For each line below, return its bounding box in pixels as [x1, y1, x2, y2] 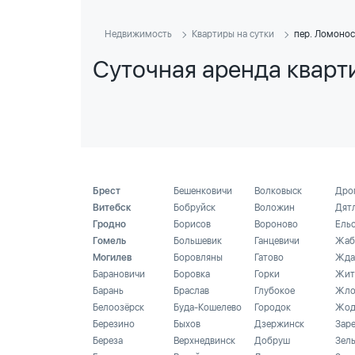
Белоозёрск [93, 302, 144, 313]
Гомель [93, 235, 126, 246]
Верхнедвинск [174, 335, 235, 346]
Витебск [93, 202, 132, 213]
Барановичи [93, 269, 145, 280]
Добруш [254, 335, 290, 346]
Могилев [93, 252, 132, 263]
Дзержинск [254, 319, 304, 330]
